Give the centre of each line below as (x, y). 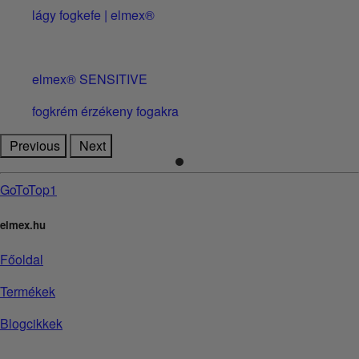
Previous (35, 145)
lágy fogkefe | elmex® (93, 14)
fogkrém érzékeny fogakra (105, 111)
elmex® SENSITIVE (90, 79)
